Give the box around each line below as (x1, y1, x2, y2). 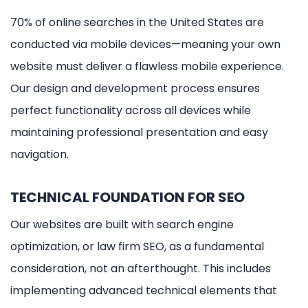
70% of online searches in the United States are (10, 14, 264, 30)
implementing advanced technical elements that (10, 282, 277, 298)
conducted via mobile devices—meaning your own (10, 36, 280, 52)
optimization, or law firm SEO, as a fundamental (10, 238, 264, 254)
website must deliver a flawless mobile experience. (10, 58, 284, 74)
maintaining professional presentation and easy (10, 124, 268, 140)
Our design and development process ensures (10, 80, 260, 96)
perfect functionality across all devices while (10, 102, 251, 118)
